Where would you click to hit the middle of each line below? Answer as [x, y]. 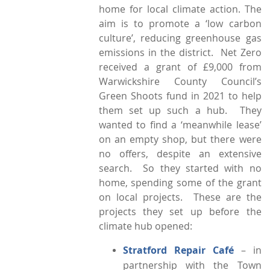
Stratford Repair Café [178, 250]
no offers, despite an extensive [180, 153]
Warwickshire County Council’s [180, 81]
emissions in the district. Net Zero [180, 52]
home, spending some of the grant [180, 182]
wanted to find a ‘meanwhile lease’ [180, 124]
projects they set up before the [180, 211]
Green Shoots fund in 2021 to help [180, 96]
